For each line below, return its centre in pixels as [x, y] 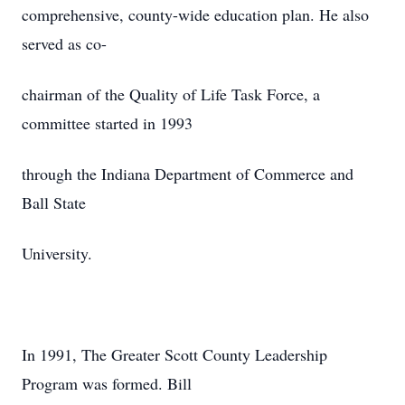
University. [57, 253]
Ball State [54, 202]
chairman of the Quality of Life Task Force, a [171, 94]
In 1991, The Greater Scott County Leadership [174, 354]
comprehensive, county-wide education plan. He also [195, 14]
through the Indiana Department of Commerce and [188, 174]
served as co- [64, 43]
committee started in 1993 [107, 123]
